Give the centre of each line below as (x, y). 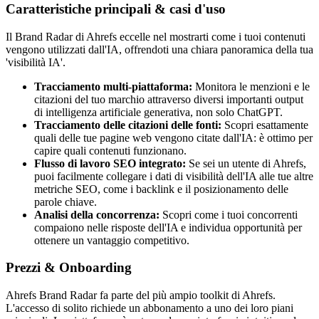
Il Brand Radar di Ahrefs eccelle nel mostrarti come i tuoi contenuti (156, 36)
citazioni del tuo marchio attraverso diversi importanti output (169, 99)
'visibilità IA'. (36, 62)
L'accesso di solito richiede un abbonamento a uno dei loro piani (150, 308)
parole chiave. (66, 202)
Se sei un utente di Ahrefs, (246, 163)
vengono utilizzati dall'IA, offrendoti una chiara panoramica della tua (159, 49)
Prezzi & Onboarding (69, 268)
